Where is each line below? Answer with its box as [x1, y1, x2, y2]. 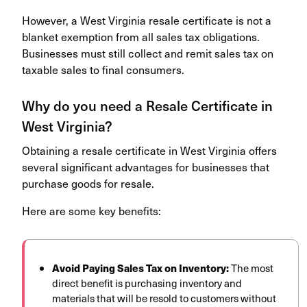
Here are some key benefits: [22, 202, 161, 219]
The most [231, 260, 273, 276]
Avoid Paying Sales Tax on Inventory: [52, 260, 231, 275]
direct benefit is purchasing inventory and [52, 275, 242, 291]
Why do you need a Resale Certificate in [22, 95, 273, 116]
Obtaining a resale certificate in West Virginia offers [22, 142, 277, 159]
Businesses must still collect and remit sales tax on [22, 45, 273, 62]
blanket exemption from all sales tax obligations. [22, 28, 260, 45]
